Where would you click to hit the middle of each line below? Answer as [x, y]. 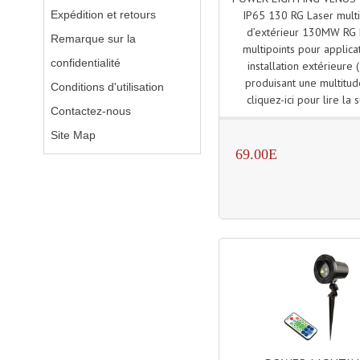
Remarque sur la [93, 39]
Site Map [73, 135]
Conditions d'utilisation [107, 87]
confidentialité [85, 63]
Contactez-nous [90, 111]
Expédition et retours [103, 14]
